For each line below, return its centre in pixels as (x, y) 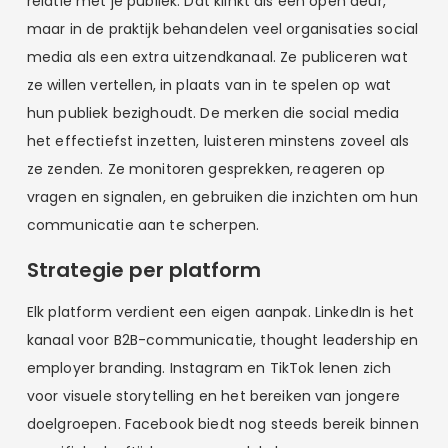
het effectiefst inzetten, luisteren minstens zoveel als (218, 140)
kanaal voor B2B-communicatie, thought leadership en (222, 340)
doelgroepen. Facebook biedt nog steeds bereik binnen (222, 424)
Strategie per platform (143, 270)
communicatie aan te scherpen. (143, 224)
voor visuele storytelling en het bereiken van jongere (213, 396)
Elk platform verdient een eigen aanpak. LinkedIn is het (220, 312)
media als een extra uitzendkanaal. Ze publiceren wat (217, 56)
